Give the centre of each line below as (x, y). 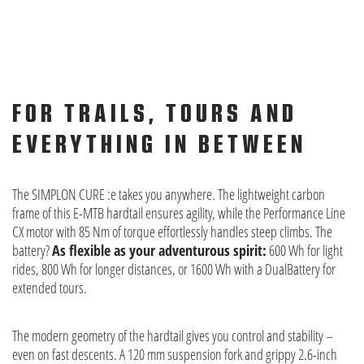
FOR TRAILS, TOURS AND (155, 113)
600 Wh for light (305, 250)
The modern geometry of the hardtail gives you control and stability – (173, 335)
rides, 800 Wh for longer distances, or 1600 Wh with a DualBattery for (174, 269)
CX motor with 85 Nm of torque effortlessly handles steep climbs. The (172, 231)
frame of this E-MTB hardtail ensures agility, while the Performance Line (179, 212)
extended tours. (50, 287)
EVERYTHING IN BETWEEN (159, 144)
